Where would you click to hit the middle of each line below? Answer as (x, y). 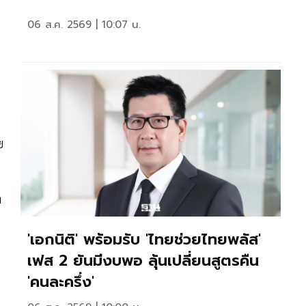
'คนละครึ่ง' (61, 281)
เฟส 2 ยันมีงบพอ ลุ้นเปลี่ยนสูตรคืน (143, 260)
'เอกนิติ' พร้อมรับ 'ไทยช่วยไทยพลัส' (144, 239)
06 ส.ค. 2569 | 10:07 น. (84, 24)
